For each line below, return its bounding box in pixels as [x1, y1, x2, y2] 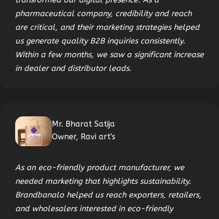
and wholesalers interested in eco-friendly [15, 204, 173, 213]
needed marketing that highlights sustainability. [15, 176, 191, 186]
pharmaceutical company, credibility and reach [15, 9, 192, 18]
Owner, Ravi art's [52, 131, 115, 141]
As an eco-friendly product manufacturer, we [15, 163, 184, 172]
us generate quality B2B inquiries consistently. [15, 36, 185, 45]
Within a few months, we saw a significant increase [15, 50, 204, 59]
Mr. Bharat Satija [52, 119, 115, 129]
